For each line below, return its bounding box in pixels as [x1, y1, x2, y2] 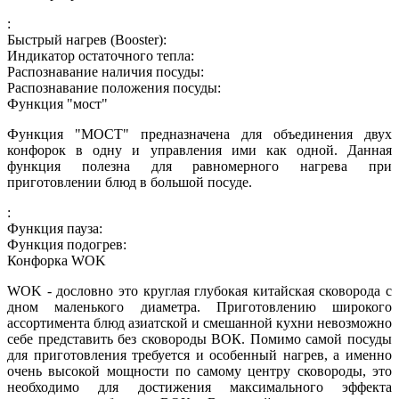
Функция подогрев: [7, 237, 126, 253]
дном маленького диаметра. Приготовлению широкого [7, 299, 392, 315]
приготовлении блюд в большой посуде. [7, 175, 252, 191]
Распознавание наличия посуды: [7, 64, 204, 80]
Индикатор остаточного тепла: [7, 48, 194, 64]
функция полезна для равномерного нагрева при [7, 159, 392, 175]
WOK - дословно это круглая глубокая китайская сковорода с [7, 283, 392, 299]
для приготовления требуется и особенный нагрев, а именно [7, 347, 392, 363]
